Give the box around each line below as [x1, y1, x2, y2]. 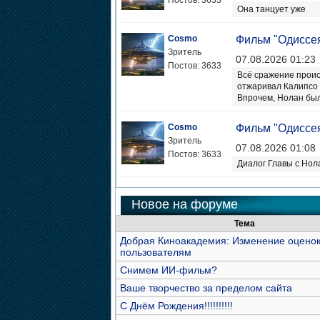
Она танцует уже [236, 4, 306, 14]
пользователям [119, 246, 191, 258]
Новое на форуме [131, 197, 238, 211]
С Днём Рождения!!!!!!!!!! [119, 300, 233, 311]
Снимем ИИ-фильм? [119, 264, 217, 276]
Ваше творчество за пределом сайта [119, 282, 292, 294]
